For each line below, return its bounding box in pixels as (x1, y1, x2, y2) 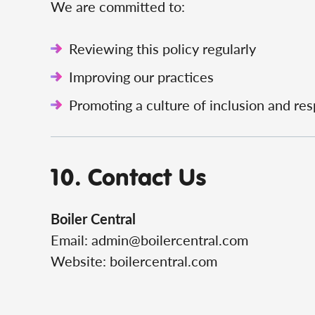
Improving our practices (69, 67, 214, 86)
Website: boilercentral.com (51, 251, 217, 271)
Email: (51, 230, 91, 250)
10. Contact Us (51, 160, 207, 192)
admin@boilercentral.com (91, 230, 248, 250)
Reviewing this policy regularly (69, 39, 256, 58)
